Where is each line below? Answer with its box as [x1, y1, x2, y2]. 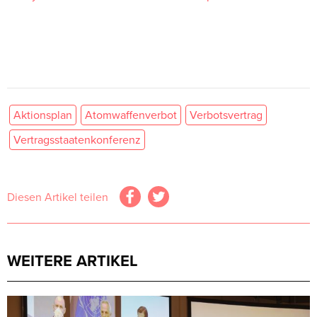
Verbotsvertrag [190, 106, 263, 122]
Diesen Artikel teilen [7, 188, 108, 204]
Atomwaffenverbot [85, 106, 177, 122]
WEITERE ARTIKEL [7, 248, 138, 272]
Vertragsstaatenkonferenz [13, 131, 141, 147]
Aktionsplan [13, 106, 72, 122]
